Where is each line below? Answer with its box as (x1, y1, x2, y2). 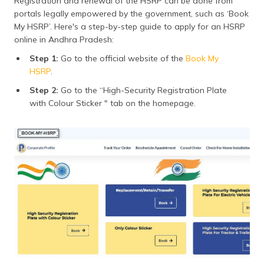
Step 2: (29, 85, 58, 95)
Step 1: (29, 53, 58, 64)
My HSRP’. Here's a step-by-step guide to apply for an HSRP (14, 21, 245, 32)
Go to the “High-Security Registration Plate (58, 85, 227, 95)
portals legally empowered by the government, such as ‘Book (14, 8, 249, 19)
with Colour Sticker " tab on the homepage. (29, 98, 196, 108)
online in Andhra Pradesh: (14, 34, 114, 45)
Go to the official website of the (58, 53, 186, 64)
